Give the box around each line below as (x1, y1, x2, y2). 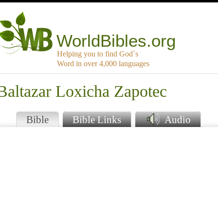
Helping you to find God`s (57, 50, 138, 58)
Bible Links (73, 114, 121, 126)
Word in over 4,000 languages (57, 59, 149, 68)
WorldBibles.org (56, 31, 176, 51)
